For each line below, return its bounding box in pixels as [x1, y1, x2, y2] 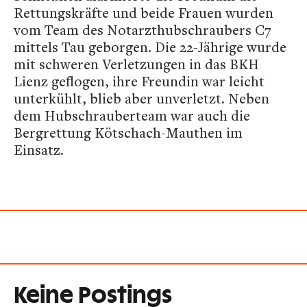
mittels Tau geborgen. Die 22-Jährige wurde [14, 38, 286, 56]
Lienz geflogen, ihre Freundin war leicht [14, 72, 265, 90]
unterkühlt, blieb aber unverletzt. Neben [14, 89, 269, 108]
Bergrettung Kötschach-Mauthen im [14, 123, 243, 142]
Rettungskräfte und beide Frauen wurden [14, 3, 273, 22]
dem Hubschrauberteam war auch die [14, 106, 250, 125]
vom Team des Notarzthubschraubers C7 [14, 21, 271, 39]
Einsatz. [14, 140, 64, 159]
